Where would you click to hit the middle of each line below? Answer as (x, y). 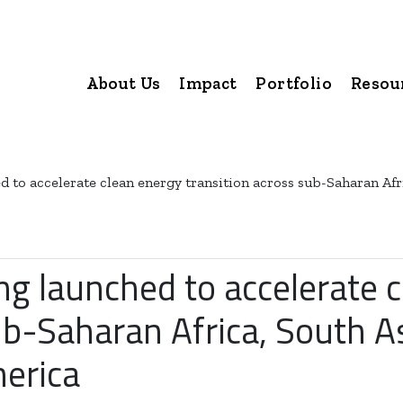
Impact (208, 83)
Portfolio (294, 83)
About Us (124, 83)
